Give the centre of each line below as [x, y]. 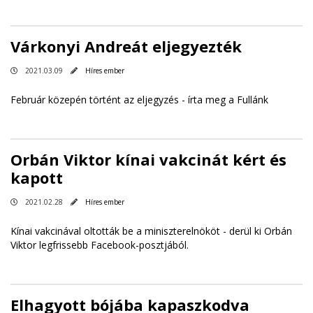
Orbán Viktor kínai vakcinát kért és [148, 159]
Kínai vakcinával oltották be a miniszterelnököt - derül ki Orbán [151, 231]
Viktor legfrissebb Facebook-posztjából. [100, 245]
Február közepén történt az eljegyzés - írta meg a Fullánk [139, 99]
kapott [37, 177]
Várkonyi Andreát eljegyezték [126, 46]
